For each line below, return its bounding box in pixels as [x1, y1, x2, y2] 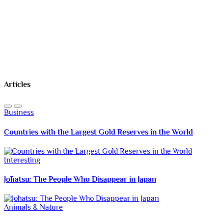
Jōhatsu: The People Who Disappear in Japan [4, 175, 156, 184]
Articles [4, 80, 30, 89]
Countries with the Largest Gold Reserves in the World [4, 127, 193, 137]
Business [4, 108, 34, 117]
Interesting [4, 155, 40, 165]
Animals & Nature [4, 203, 63, 212]
